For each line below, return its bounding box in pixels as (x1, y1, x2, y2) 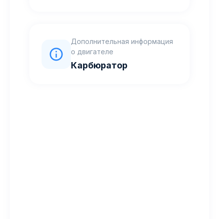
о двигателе (71, 47, 113, 56)
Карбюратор (71, 60, 128, 70)
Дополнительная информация (71, 37, 173, 45)
